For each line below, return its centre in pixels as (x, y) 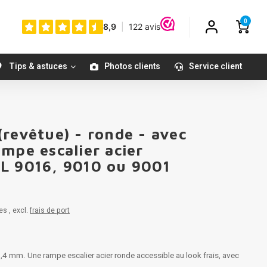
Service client (215, 66)
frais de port (50, 210)
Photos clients (132, 66)
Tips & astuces (38, 66)
